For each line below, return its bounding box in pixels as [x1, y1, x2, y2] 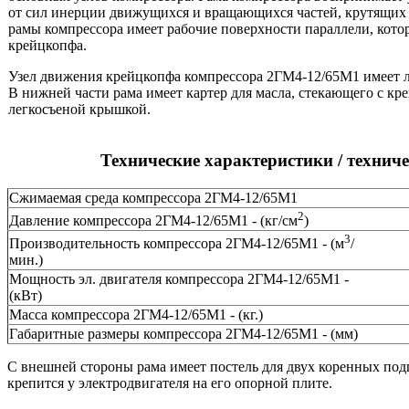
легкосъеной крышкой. [8, 101, 151, 118]
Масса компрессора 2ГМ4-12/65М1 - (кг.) [9, 306, 263, 322]
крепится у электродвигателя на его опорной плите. [7, 374, 332, 391]
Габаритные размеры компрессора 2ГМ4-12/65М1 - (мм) [9, 325, 358, 341]
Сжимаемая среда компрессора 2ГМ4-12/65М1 [9, 189, 298, 205]
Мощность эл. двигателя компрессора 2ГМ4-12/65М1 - [9, 270, 349, 287]
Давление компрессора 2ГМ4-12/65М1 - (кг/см [9, 213, 298, 229]
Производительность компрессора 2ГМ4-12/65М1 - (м [9, 236, 344, 252]
